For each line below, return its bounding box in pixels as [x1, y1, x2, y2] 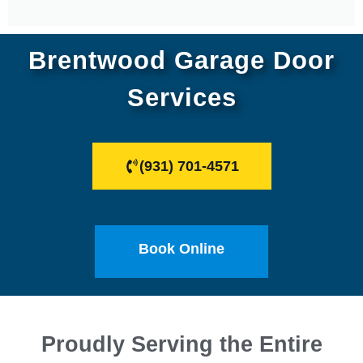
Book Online [139, 241, 224, 258]
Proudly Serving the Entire [41, 332, 322, 357]
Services [126, 83, 237, 113]
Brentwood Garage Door [28, 46, 335, 75]
